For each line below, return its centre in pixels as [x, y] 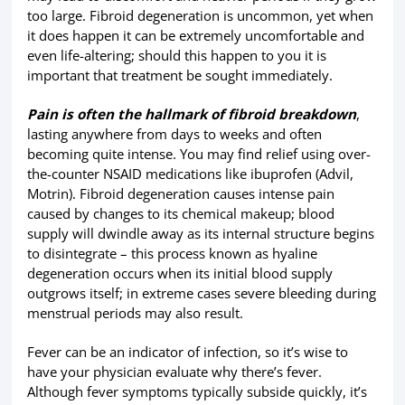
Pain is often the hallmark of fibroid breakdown [191, 114]
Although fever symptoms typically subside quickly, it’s [197, 392]
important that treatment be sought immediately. [179, 75]
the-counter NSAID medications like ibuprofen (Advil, [190, 174]
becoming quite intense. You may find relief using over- [198, 154]
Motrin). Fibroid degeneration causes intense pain [180, 193]
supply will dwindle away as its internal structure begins [200, 233]
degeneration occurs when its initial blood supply [179, 273]
